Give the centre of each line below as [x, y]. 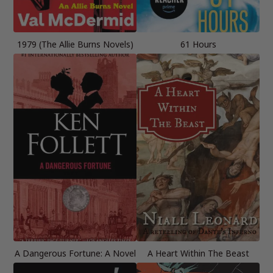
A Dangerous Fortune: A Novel [75, 253]
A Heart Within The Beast [198, 253]
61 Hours [198, 44]
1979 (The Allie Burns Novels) [75, 44]
